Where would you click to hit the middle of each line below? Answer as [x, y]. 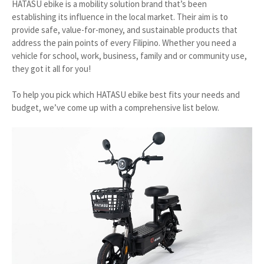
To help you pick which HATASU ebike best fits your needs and [126, 94]
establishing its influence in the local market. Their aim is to [120, 16]
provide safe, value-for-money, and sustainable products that [125, 29]
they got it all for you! [51, 68]
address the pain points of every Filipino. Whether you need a [124, 42]
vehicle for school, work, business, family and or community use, [129, 55]
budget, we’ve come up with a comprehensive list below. [115, 107]
